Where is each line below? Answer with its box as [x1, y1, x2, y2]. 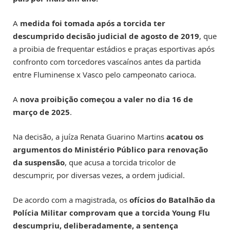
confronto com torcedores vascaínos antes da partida [13, 56, 201, 67]
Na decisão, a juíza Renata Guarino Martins [13, 131, 166, 142]
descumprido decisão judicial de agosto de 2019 [13, 31, 199, 42]
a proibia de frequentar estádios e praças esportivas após [13, 44, 215, 54]
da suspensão [13, 157, 65, 168]
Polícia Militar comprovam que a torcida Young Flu [13, 207, 210, 218]
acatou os [166, 131, 203, 142]
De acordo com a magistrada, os [13, 195, 129, 205]
